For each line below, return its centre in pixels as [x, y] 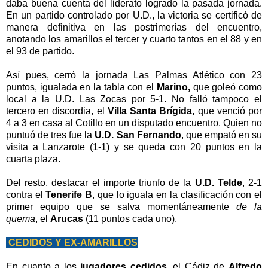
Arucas [67, 218]
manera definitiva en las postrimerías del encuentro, [134, 27]
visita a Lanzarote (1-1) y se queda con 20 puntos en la [134, 147]
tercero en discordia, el [57, 111]
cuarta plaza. [34, 159]
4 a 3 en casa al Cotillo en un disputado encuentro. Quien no [134, 123]
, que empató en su [222, 135]
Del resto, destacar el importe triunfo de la [100, 182]
